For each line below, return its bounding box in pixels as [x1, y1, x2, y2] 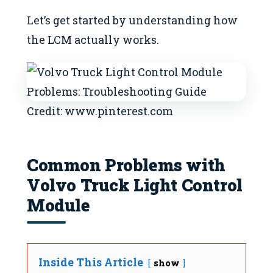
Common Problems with [27, 154, 225, 176]
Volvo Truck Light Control [27, 174, 243, 196]
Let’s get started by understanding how [27, 12, 238, 27]
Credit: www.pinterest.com [27, 103, 173, 118]
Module [27, 194, 90, 216]
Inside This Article [38, 255, 143, 270]
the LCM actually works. [27, 32, 159, 47]
